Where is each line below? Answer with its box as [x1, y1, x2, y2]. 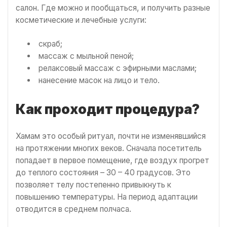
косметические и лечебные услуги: [16, 15, 146, 25]
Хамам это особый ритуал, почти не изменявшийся [16, 131, 206, 141]
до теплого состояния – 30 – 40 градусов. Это [16, 168, 191, 178]
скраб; [38, 39, 62, 49]
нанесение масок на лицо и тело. [38, 75, 160, 86]
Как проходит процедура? [16, 101, 200, 117]
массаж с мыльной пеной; [38, 51, 134, 61]
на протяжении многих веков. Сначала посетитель [16, 143, 202, 154]
